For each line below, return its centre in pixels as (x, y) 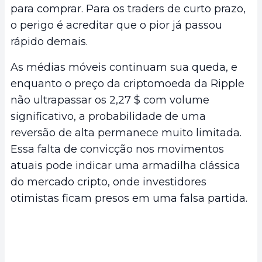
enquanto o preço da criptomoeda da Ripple (127, 84)
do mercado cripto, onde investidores (108, 182)
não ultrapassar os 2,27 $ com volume (110, 100)
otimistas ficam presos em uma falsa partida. (129, 199)
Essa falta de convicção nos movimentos (117, 149)
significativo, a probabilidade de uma (108, 117)
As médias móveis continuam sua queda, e (124, 68)
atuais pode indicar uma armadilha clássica (125, 166)
